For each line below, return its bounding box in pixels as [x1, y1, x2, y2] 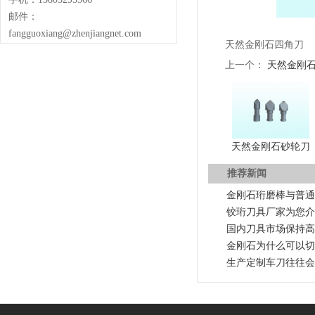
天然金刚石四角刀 [225, 39, 304, 50]
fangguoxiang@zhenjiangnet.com [8, 28, 141, 39]
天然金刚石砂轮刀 [231, 141, 310, 152]
